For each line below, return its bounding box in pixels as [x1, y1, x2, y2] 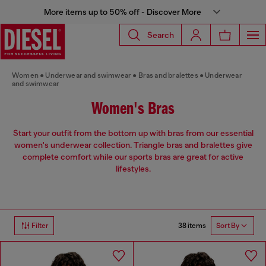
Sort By [216, 221, 239, 230]
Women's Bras [91, 100, 175, 119]
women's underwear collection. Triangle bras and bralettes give [14, 140, 252, 150]
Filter [31, 221, 49, 230]
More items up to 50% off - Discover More [43, 7, 201, 17]
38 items [178, 221, 206, 230]
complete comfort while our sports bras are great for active [23, 152, 243, 162]
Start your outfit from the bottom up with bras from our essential [12, 128, 254, 138]
